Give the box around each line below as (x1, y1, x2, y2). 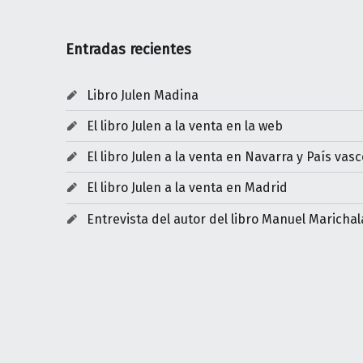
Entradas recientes (65, 41, 191, 59)
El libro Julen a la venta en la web (86, 118, 283, 135)
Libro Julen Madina (86, 88, 199, 103)
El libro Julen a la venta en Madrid (86, 180, 288, 196)
